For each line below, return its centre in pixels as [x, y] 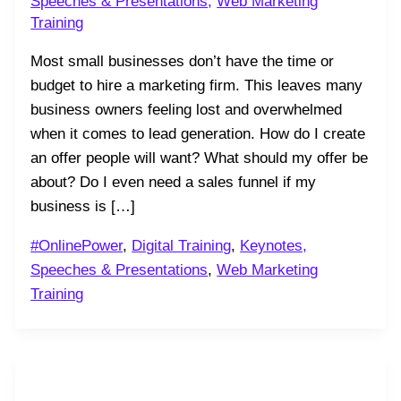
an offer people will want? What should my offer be [200, 158]
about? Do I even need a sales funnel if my [174, 182]
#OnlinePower [77, 245]
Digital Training [182, 245]
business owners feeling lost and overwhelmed [187, 109]
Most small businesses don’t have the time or [183, 61]
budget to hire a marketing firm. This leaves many [197, 85]
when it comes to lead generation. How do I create [198, 133]
